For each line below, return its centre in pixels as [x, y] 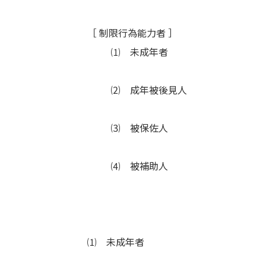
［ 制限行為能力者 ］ [132, 33]
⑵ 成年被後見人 [149, 90]
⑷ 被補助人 [140, 166]
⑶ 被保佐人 [140, 128]
